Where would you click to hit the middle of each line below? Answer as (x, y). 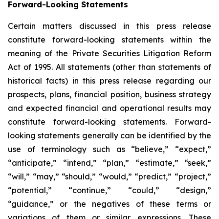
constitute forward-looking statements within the (109, 40)
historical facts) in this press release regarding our (109, 81)
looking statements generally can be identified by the (109, 135)
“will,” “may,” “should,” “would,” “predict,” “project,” (109, 176)
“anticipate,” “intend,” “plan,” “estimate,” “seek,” (109, 163)
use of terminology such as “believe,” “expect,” (109, 149)
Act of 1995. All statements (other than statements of (109, 67)
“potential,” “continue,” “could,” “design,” (109, 190)
